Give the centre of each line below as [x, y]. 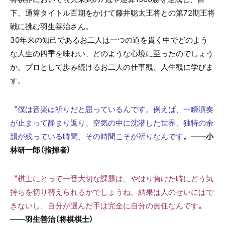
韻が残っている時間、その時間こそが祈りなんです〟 [100, 136]
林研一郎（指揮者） [40, 149]
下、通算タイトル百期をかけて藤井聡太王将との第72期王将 [113, 12]
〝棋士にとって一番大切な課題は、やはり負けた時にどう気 [112, 178]
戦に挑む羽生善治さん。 [51, 26]
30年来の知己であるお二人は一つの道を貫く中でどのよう [109, 39]
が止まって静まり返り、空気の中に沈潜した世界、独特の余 [112, 122]
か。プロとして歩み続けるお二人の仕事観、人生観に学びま [112, 67]
